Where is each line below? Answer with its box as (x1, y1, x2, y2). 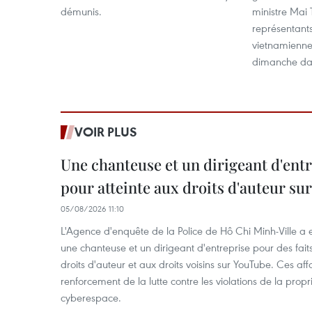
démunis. (61, 4, 102, 18)
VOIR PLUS (75, 123, 137, 140)
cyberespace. (61, 290, 121, 304)
